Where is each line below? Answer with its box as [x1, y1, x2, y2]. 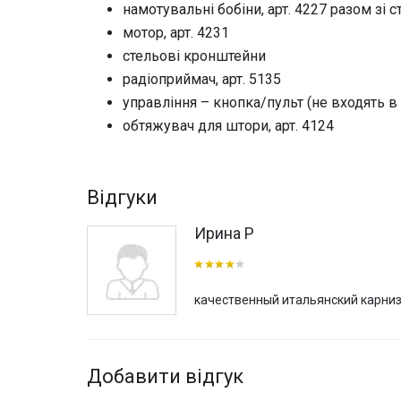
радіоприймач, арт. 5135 [123, 70, 282, 88]
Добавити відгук [87, 365, 243, 388]
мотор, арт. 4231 [123, 23, 230, 41]
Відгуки [87, 186, 158, 209]
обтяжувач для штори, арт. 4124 [123, 116, 335, 134]
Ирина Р [194, 224, 255, 243]
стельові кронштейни [123, 47, 267, 64]
